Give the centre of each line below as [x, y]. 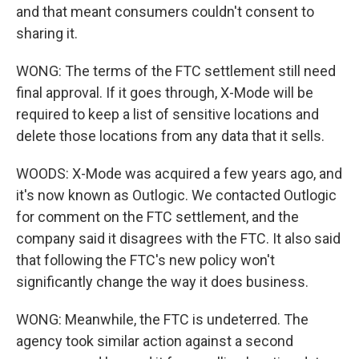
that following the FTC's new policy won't [145, 260]
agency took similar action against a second [155, 341]
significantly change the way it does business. [162, 282]
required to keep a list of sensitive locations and [167, 114]
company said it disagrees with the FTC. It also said [178, 238]
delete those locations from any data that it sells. [170, 136]
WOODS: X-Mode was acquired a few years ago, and [179, 173]
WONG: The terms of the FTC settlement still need [176, 71]
